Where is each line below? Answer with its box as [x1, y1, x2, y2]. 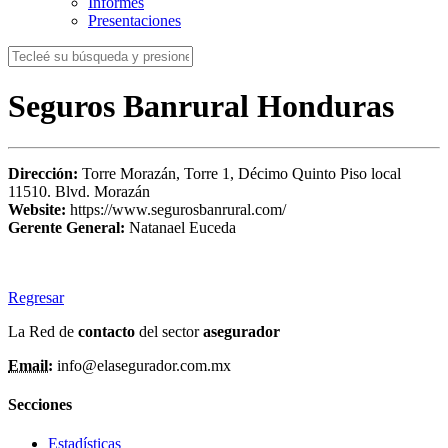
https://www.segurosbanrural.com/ [70, 200, 286, 218]
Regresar [8, 288, 64, 306]
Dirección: [8, 164, 82, 182]
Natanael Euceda [129, 218, 236, 236]
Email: [8, 356, 53, 374]
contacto [78, 322, 139, 340]
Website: [8, 200, 70, 218]
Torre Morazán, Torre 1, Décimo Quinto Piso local [82, 164, 401, 182]
